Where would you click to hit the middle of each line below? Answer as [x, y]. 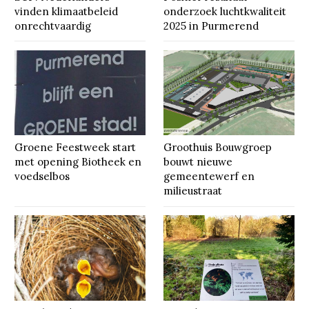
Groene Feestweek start [75, 148]
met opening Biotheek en [78, 162]
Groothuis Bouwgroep [217, 148]
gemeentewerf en [209, 177]
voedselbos [42, 177]
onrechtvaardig [52, 26]
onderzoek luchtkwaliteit [225, 11]
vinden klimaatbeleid [66, 11]
